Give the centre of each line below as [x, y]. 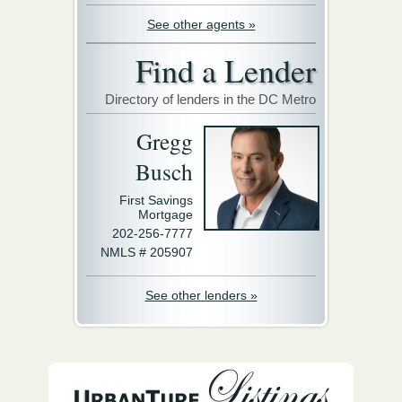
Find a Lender [226, 70]
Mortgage [166, 214]
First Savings [156, 200]
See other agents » [201, 24]
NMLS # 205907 [147, 252]
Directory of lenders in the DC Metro [210, 99]
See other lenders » [201, 295]
